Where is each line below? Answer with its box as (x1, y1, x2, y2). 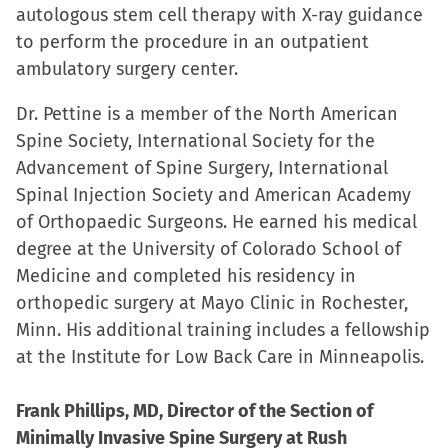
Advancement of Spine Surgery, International (16, 157, 388, 179)
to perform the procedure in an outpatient (16, 31, 369, 53)
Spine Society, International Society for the (16, 130, 375, 152)
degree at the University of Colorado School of (16, 238, 401, 260)
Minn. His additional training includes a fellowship (16, 319, 430, 341)
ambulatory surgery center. (16, 58, 238, 80)
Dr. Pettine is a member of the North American (16, 103, 398, 125)
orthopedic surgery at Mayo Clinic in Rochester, (16, 292, 408, 314)
